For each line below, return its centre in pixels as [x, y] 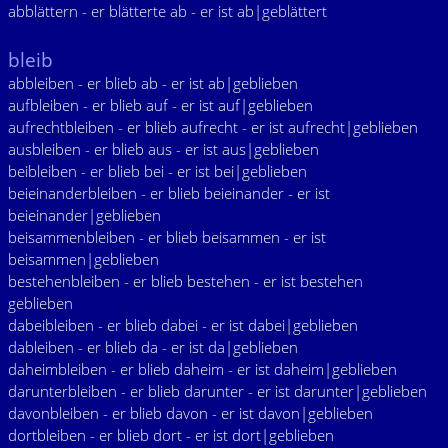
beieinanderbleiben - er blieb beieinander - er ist [169, 193]
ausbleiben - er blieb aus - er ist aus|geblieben [163, 149]
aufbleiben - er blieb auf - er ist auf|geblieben [160, 105]
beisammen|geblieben [83, 259]
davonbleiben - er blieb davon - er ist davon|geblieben [190, 413]
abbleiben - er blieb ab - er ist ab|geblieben [153, 83]
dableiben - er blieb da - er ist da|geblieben [153, 347]
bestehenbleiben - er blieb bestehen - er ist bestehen [185, 281]
